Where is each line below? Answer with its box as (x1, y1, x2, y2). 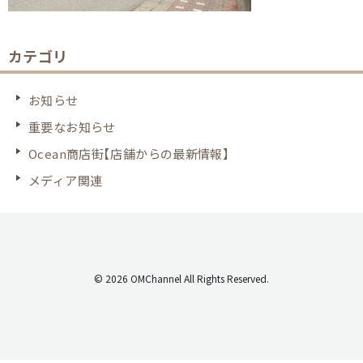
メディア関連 (28, 172, 103, 189)
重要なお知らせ (28, 118, 116, 135)
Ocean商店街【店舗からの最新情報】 (28, 145, 230, 162)
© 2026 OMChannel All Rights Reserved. (94, 271, 269, 285)
